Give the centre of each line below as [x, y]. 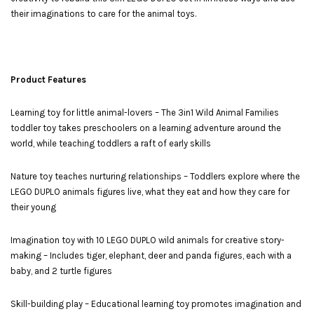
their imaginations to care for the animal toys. [103, 14]
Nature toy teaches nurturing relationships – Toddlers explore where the [155, 176]
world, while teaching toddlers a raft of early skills [111, 143]
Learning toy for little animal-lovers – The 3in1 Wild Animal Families [145, 112]
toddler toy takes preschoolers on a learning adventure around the [146, 128]
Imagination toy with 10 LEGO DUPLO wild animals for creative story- [148, 240]
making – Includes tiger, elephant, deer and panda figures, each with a [151, 255]
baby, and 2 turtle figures [61, 271]
